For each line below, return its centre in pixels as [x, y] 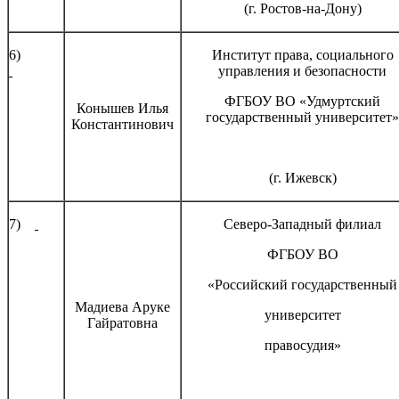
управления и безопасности [302, 70]
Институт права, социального [302, 54]
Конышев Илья [122, 108]
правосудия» [302, 345]
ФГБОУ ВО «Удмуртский [302, 101]
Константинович [122, 124]
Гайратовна [122, 322]
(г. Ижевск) [302, 177]
